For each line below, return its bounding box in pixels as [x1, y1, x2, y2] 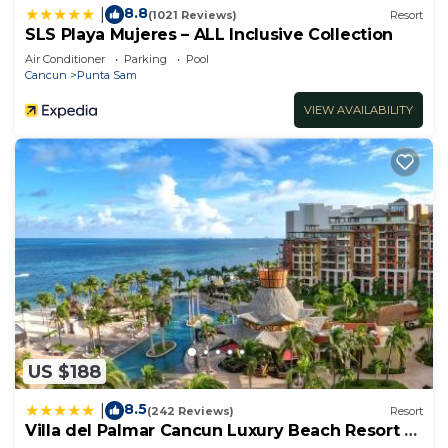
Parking [124, 52, 167, 67]
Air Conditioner [25, 52, 105, 67]
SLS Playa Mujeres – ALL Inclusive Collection [25, 25, 393, 45]
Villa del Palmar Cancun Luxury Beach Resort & [25, 421, 416, 441]
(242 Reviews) [147, 403, 234, 418]
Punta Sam [77, 68, 137, 83]
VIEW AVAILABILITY [304, 103, 413, 118]
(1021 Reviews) [148, 7, 237, 22]
